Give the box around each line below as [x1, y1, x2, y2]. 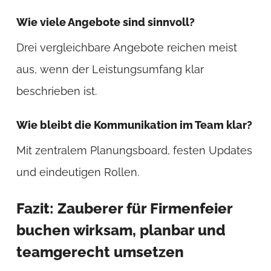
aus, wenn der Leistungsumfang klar [16, 63, 204, 76]
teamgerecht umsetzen [16, 243, 184, 261]
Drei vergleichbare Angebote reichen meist [16, 41, 237, 54]
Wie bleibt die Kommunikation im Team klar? [16, 119, 252, 132]
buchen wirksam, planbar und [16, 221, 226, 240]
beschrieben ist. [16, 85, 97, 98]
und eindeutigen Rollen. [16, 166, 139, 179]
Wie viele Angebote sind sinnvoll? [16, 16, 195, 29]
